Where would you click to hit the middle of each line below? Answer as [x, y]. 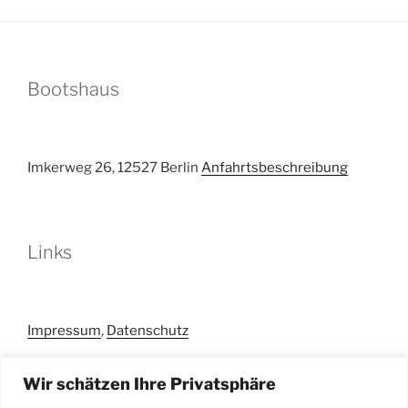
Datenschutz [148, 331]
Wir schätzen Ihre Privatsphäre [149, 383]
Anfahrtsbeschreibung [275, 167]
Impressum [64, 331]
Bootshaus [73, 89]
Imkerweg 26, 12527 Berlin [114, 167]
